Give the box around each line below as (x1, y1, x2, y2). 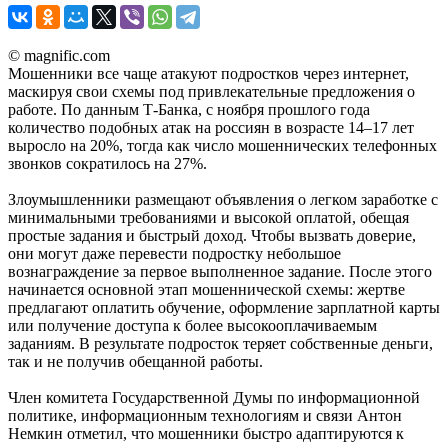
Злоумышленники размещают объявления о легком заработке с (8, 191, 438, 209)
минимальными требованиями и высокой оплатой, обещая (8, 209, 409, 227)
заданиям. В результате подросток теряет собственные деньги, (8, 335, 433, 353)
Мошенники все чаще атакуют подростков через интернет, (8, 65, 409, 83)
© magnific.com (8, 47, 110, 65)
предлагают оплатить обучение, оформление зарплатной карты (8, 299, 440, 317)
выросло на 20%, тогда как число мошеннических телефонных (8, 137, 437, 155)
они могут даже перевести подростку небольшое (8, 245, 341, 263)
